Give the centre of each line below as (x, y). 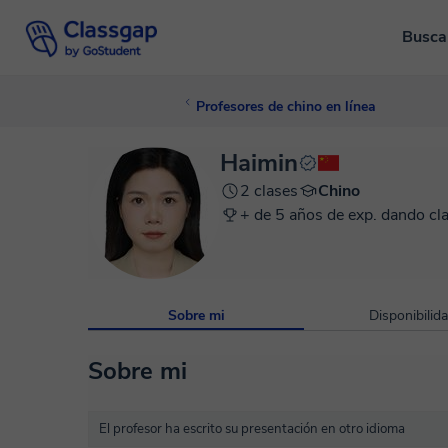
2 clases (269, 191)
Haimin (259, 163)
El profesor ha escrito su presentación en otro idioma (252, 429)
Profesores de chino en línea (286, 106)
